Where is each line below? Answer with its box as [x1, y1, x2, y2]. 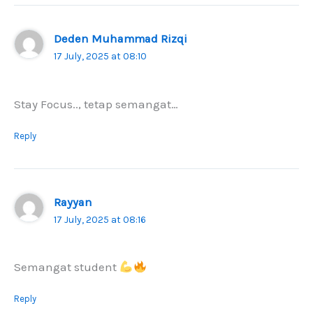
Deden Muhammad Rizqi [54, 31, 188, 45]
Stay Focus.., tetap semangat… [14, 96, 178, 111]
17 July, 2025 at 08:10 [54, 50, 147, 62]
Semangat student [14, 260, 119, 275]
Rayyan [54, 195, 93, 209]
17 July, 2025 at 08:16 [54, 213, 147, 226]
